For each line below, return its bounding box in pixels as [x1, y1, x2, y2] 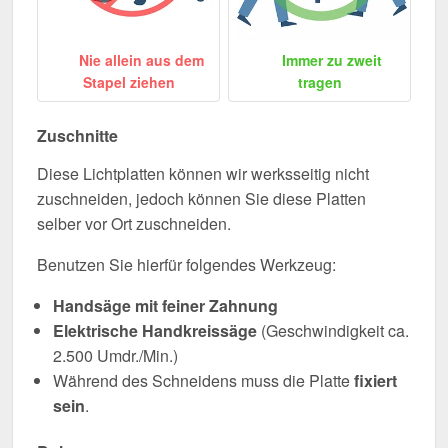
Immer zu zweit [278, 49, 383, 70]
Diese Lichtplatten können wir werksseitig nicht [37, 161, 369, 185]
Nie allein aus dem [74, 49, 204, 70]
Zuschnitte [37, 123, 118, 147]
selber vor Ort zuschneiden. [37, 211, 231, 235]
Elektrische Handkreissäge [53, 318, 257, 342]
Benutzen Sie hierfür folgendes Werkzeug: [37, 252, 336, 276]
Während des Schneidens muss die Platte [53, 368, 354, 392]
